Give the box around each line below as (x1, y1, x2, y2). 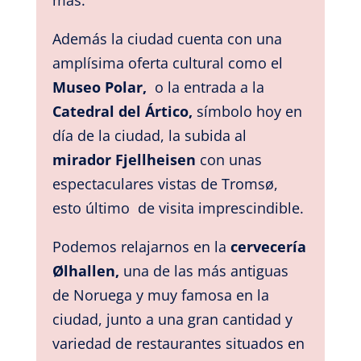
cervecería (230, 236, 306, 256)
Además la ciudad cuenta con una (52, 28, 282, 48)
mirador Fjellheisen (52, 149, 200, 169)
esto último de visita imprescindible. (52, 197, 308, 218)
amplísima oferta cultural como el (52, 52, 283, 73)
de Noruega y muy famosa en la (52, 284, 269, 305)
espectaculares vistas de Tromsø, (52, 173, 278, 193)
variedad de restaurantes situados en (52, 333, 305, 353)
